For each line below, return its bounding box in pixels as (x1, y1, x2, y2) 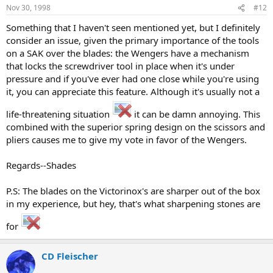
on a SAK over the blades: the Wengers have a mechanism (6, 47, 249, 59)
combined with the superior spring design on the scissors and (6, 121, 265, 133)
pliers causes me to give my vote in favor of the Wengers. (6, 133, 247, 146)
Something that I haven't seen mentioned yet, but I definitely (6, 21, 260, 34)
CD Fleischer (41, 250, 98, 262)
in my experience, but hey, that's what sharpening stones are (6, 197, 260, 210)
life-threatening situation (6, 108, 112, 120)
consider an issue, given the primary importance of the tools (6, 34, 259, 46)
